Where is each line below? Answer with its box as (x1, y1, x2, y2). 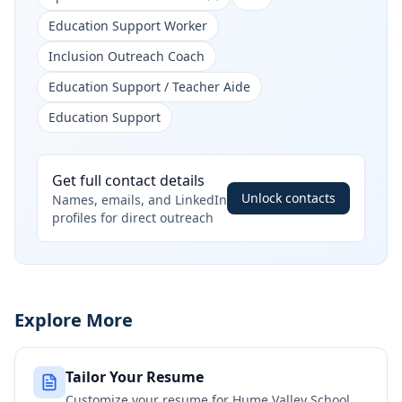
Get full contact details (52, 170, 205, 190)
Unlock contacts (241, 189, 336, 206)
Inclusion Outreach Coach (48, 48, 205, 65)
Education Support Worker (48, 17, 207, 34)
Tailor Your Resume (66, 367, 204, 387)
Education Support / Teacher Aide (48, 78, 250, 95)
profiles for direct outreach (52, 209, 214, 226)
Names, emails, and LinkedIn (52, 191, 227, 208)
